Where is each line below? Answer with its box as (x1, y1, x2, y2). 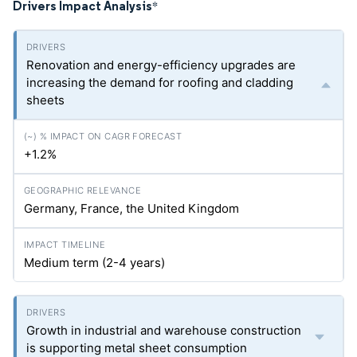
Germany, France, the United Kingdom (24, 201, 239, 216)
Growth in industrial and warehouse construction (26, 323, 301, 338)
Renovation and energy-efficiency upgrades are (26, 57, 296, 73)
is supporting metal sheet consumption (26, 340, 247, 355)
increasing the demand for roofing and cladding (26, 75, 293, 90)
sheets (26, 92, 65, 108)
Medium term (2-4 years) (24, 255, 165, 270)
